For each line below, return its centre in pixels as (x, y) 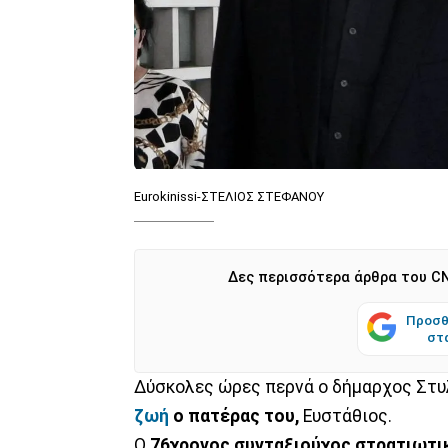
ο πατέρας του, (236, 415)
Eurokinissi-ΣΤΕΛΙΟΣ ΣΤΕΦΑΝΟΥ (229, 196)
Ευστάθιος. (345, 415)
